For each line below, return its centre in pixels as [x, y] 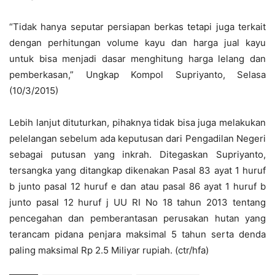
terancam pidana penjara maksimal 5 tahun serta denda [137, 234]
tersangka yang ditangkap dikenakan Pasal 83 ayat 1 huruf [137, 171]
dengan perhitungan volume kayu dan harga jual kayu [137, 43]
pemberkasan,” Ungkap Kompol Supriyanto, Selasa [137, 75]
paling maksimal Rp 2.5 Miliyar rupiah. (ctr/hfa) [109, 250]
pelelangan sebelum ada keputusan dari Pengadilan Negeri [137, 139]
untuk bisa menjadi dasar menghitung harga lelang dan [137, 59]
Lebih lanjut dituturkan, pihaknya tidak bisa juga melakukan [137, 123]
